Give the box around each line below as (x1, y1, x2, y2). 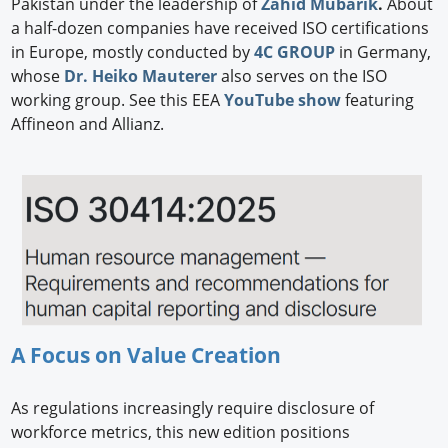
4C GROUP (254, 41, 336, 64)
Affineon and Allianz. (11, 113, 169, 136)
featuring (341, 89, 415, 112)
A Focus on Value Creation (11, 341, 282, 370)
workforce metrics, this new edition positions (11, 420, 351, 443)
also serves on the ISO (217, 65, 388, 88)
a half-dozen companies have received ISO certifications (11, 17, 430, 40)
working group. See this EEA (11, 89, 225, 112)
